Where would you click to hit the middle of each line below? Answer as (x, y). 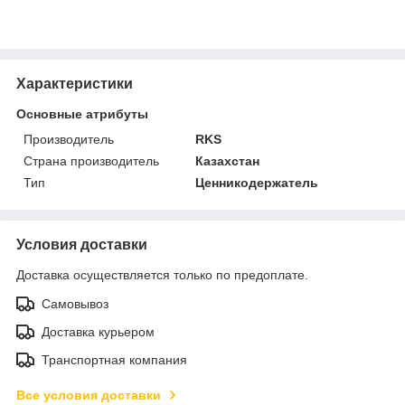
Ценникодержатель (257, 182)
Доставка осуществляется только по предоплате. (162, 274)
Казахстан (228, 160)
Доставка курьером (98, 331)
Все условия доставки (89, 395)
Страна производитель (91, 160)
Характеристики (75, 83)
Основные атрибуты (82, 113)
